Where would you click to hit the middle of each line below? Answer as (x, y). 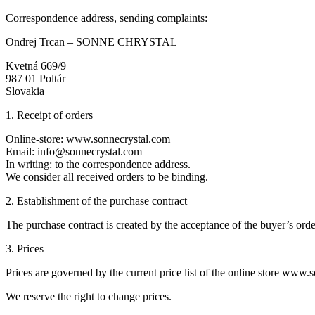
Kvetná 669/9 (36, 66)
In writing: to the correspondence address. (98, 165)
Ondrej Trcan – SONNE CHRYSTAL (91, 42)
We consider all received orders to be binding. (107, 177)
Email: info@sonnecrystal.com (74, 152)
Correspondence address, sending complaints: (107, 18)
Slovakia (25, 91)
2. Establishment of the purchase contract (96, 201)
